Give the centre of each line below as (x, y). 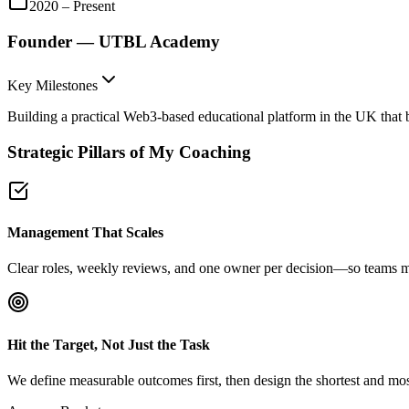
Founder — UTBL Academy (114, 41)
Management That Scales (85, 233)
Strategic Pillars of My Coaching (129, 152)
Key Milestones (52, 86)
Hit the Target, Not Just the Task (109, 344)
